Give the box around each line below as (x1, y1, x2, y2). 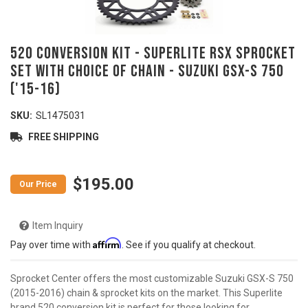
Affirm (93, 237, 122, 249)
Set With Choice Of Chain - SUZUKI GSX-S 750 (10, 61, 284, 81)
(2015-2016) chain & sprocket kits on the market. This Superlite (10, 287, 283, 298)
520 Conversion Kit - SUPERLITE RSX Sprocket (10, 43, 296, 63)
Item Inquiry (32, 220, 83, 231)
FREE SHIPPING (26, 131, 99, 142)
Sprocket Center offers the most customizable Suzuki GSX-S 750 (10, 273, 294, 284)
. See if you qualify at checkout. (122, 239, 256, 250)
